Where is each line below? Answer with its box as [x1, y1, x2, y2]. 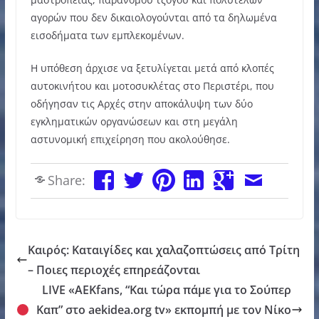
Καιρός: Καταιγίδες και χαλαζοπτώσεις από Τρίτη [27, 241, 300, 258]
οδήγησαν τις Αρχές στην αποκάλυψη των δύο [30, 96, 253, 110]
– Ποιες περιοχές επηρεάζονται [27, 261, 200, 278]
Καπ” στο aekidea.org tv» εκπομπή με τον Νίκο [36, 301, 292, 318]
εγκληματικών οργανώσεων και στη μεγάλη [30, 114, 238, 128]
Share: [47, 171, 85, 189]
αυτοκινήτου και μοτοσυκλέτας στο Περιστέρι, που [30, 78, 274, 93]
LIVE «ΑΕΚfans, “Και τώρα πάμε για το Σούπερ [42, 281, 292, 298]
